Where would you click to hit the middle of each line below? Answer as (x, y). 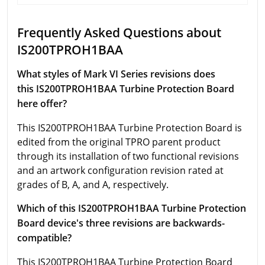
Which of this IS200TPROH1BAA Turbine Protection (132, 208)
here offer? (42, 104)
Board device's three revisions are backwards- (121, 223)
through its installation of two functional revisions (128, 156)
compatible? (44, 238)
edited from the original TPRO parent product (119, 142)
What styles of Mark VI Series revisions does (116, 74)
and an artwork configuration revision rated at (120, 170)
